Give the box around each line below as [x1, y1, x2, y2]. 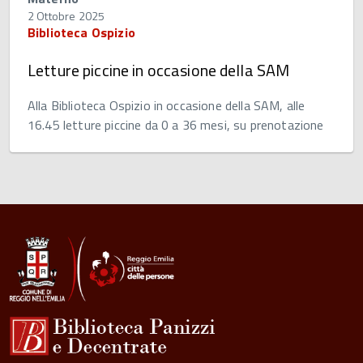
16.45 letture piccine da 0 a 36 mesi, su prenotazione [28, 114, 324, 135]
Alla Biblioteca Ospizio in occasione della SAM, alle [28, 95, 305, 115]
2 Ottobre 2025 [28, 6, 105, 24]
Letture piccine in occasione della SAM [28, 57, 290, 83]
